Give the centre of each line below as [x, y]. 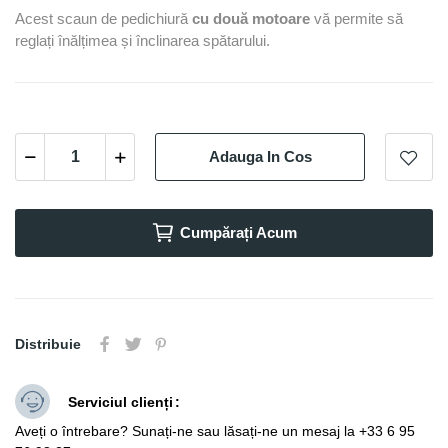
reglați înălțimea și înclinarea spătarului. [142, 40]
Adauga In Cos [260, 157]
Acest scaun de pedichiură [103, 18]
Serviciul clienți [120, 401]
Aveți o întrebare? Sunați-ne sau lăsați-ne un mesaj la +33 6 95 [215, 430]
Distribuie [48, 343]
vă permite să [356, 18]
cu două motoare [251, 18]
